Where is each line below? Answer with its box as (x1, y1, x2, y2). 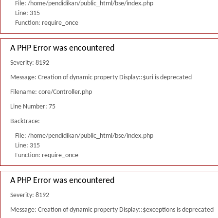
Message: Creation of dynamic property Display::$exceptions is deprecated (10, 206, 214, 214)
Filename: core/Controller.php (10, 89, 92, 96)
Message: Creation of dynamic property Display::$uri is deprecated (10, 74, 192, 81)
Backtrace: (10, 118, 40, 125)
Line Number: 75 (10, 103, 55, 110)
